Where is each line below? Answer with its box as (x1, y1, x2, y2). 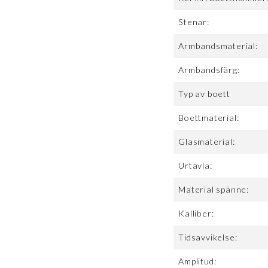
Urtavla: (178, 160, 212, 171)
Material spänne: (178, 184, 249, 195)
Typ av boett (178, 89, 230, 99)
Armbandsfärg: (178, 65, 240, 75)
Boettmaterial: (178, 112, 239, 123)
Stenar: (178, 17, 209, 28)
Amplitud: (178, 256, 217, 267)
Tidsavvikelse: (178, 232, 237, 243)
